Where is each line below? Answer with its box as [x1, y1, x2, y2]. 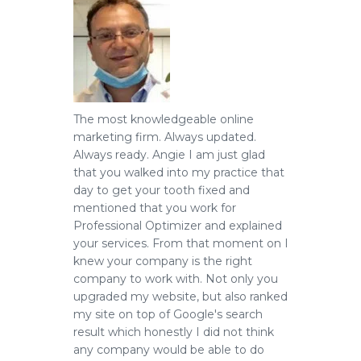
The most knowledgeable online [73, 112, 254, 127]
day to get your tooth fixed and [73, 183, 250, 197]
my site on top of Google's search [73, 307, 263, 322]
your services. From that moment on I [73, 236, 288, 251]
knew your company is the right [73, 254, 252, 268]
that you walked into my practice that [73, 165, 284, 180]
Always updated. [161, 130, 256, 144]
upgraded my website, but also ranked [73, 289, 288, 304]
